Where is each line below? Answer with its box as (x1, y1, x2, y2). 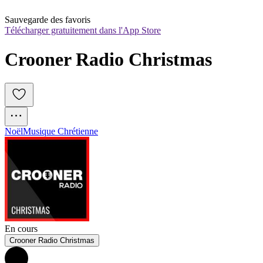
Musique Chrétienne (23, 126, 98, 137)
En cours (5, 224, 38, 234)
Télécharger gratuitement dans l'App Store (5, 25, 161, 36)
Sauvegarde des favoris (5, 15, 90, 25)
